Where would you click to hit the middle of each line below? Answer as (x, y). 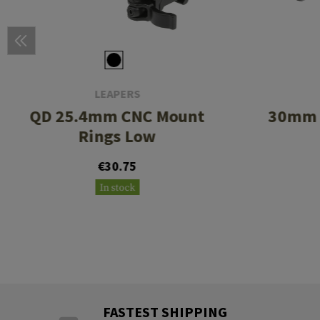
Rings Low (117, 136)
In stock (117, 188)
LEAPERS (117, 94)
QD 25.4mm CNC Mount (117, 116)
